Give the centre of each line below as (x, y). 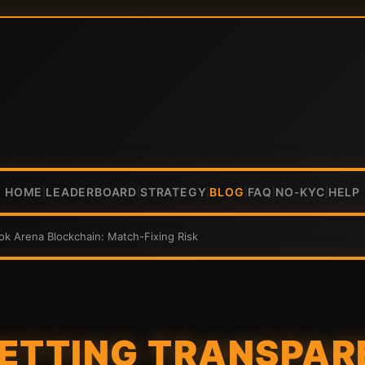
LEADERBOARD (91, 192)
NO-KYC (300, 192)
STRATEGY (173, 192)
